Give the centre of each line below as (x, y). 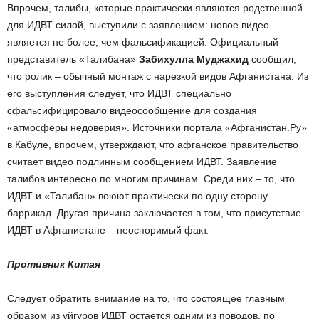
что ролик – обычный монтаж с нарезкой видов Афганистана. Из (158, 76)
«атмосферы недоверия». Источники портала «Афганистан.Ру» (157, 127)
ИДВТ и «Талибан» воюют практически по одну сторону (137, 196)
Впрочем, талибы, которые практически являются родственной (155, 8)
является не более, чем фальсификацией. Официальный (143, 42)
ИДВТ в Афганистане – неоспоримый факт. (108, 230)
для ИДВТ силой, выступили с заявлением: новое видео (138, 25)
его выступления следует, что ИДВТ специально (119, 93)
